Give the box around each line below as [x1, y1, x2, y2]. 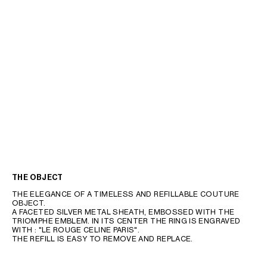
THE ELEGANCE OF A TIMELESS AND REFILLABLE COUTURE [12, 190, 240, 199]
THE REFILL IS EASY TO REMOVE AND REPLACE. [12, 234, 193, 244]
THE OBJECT [12, 173, 63, 182]
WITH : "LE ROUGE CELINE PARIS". [12, 225, 140, 235]
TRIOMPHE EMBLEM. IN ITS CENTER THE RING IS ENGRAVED [12, 216, 241, 226]
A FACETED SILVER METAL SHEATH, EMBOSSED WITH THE [12, 207, 235, 217]
